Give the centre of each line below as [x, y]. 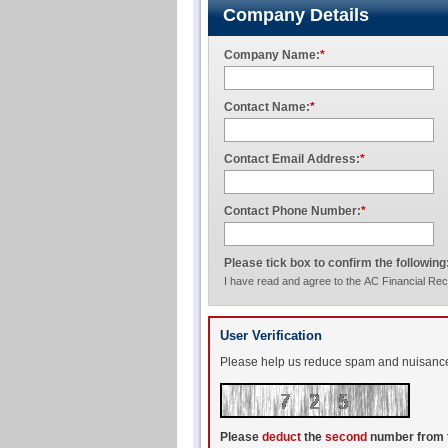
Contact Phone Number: [292, 211]
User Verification [271, 335]
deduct [281, 437]
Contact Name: [267, 107]
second [346, 437]
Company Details [296, 15]
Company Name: [272, 55]
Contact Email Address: [292, 159]
